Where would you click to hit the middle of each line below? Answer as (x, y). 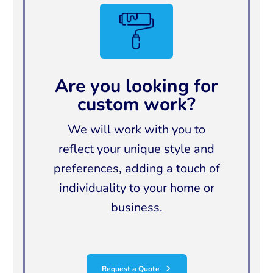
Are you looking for (136, 87)
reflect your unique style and (136, 149)
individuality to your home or (136, 188)
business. (136, 208)
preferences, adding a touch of (136, 169)
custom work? (136, 105)
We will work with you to (136, 130)
